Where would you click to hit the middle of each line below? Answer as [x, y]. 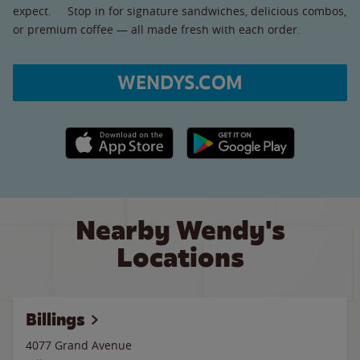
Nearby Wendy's [180, 230]
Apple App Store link [119, 135]
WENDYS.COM [180, 82]
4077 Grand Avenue [79, 345]
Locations [180, 258]
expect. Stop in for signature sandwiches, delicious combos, [180, 10]
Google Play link [228, 135]
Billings [55, 319]
